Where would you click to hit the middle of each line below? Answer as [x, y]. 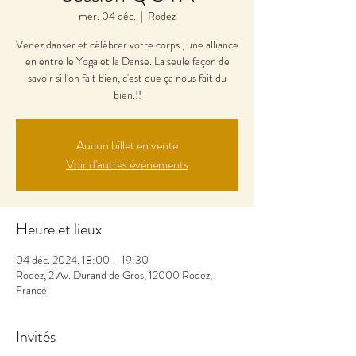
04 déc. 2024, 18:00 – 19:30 [82, 259]
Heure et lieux [59, 229]
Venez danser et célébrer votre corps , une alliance [127, 44]
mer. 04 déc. [107, 15]
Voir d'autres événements [127, 164]
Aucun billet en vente [127, 145]
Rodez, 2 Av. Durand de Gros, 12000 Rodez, [114, 275]
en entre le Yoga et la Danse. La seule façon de [127, 61]
